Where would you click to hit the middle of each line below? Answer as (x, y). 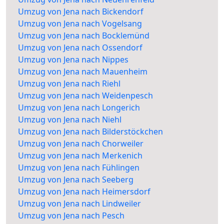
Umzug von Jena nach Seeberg (76, 180)
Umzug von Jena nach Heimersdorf (84, 192)
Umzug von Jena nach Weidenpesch (85, 96)
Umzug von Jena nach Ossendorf (80, 48)
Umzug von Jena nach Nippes (73, 60)
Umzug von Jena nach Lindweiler (79, 204)
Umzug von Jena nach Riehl (69, 84)
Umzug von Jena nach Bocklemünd (84, 36)
